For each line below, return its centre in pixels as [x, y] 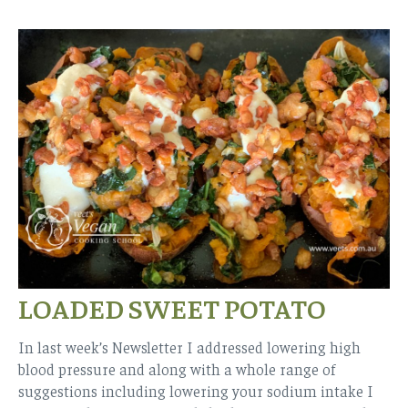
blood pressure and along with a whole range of [177, 368]
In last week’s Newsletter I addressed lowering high [189, 347]
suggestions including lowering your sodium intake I [196, 390]
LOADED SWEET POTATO [172, 307]
